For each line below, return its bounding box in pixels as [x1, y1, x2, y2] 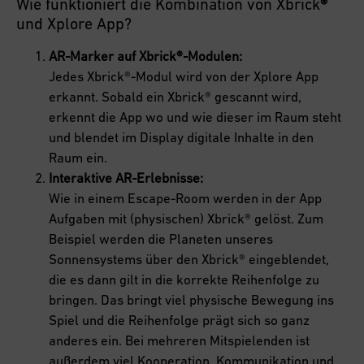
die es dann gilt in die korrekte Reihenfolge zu [49, 271, 319, 288]
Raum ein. [49, 149, 107, 167]
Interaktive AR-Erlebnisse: [49, 170, 203, 187]
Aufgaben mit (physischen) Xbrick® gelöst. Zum [49, 210, 323, 227]
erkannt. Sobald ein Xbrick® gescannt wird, [49, 89, 301, 106]
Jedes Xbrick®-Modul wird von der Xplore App [49, 68, 318, 85]
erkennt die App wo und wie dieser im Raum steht [49, 109, 341, 126]
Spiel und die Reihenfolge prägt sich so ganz [49, 312, 310, 329]
